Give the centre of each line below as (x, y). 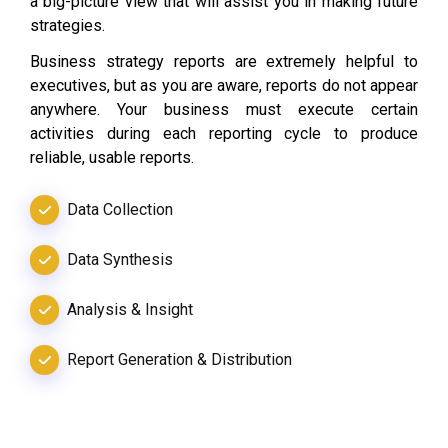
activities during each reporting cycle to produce (224, 133)
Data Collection (120, 209)
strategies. (67, 25)
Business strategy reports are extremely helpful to (224, 61)
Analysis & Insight (130, 309)
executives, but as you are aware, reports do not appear (224, 85)
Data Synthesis (120, 259)
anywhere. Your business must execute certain (224, 109)
